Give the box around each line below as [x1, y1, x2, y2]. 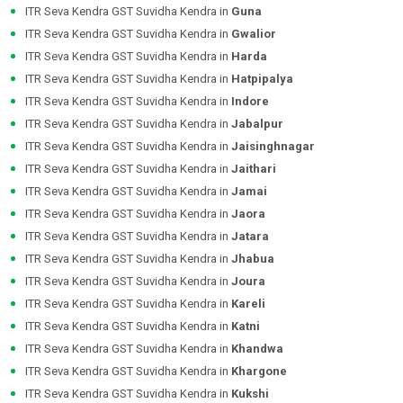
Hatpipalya [231, 72, 293, 86]
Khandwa [231, 342, 283, 356]
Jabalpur [231, 117, 283, 131]
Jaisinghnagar [231, 139, 315, 154]
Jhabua [231, 252, 274, 266]
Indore [231, 94, 269, 109]
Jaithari [231, 162, 276, 176]
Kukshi [231, 387, 269, 401]
